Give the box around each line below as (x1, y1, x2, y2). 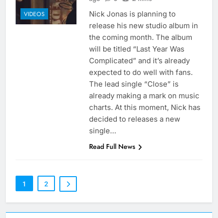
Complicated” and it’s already (89, 56, 190, 66)
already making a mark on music (89, 91, 200, 101)
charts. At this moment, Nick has (89, 103, 200, 112)
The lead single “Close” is (89, 79, 179, 89)
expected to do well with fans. (89, 68, 193, 77)
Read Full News (89, 142, 135, 152)
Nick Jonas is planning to (89, 9, 176, 19)
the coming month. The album (89, 33, 192, 42)
